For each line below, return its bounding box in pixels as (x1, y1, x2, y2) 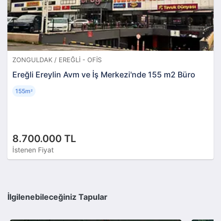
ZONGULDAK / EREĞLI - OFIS (12, 55, 102, 64)
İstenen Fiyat (12, 145, 54, 154)
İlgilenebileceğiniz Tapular (7, 192, 108, 202)
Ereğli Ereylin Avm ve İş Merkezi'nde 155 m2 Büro (12, 69, 195, 79)
